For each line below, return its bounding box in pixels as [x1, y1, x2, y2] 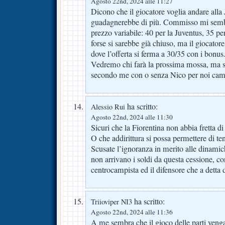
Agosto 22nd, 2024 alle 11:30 [91, 112, 173, 122]
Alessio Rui [91, 101, 125, 111]
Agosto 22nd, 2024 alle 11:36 [91, 207, 173, 216]
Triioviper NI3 [91, 196, 132, 206]
